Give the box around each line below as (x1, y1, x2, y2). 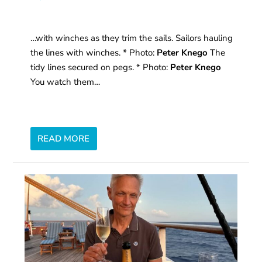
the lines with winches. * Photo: (30, 47, 157, 59)
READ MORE (37, 133, 90, 145)
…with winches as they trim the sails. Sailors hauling (30, 32, 233, 44)
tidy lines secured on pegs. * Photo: (30, 61, 171, 74)
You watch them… (30, 76, 101, 88)
